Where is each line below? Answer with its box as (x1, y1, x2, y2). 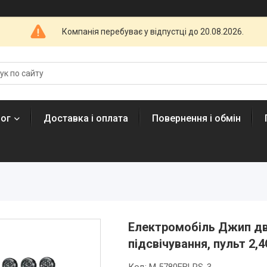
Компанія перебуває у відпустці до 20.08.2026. (62, 26, 244, 36)
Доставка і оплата (44, 113, 128, 124)
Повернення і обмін (152, 113, 241, 124)
